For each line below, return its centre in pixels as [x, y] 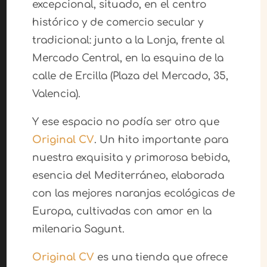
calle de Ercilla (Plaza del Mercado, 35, [130, 76]
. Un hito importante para [161, 140]
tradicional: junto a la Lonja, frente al [128, 41]
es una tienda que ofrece [161, 257]
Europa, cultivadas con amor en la [122, 212]
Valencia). [56, 94]
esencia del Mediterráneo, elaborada [128, 176]
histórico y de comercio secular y [117, 23]
